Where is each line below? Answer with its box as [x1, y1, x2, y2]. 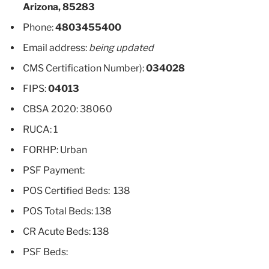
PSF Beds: [23, 246, 68, 258]
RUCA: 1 [23, 123, 58, 135]
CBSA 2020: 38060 [23, 103, 112, 115]
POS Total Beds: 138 [23, 205, 112, 217]
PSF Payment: [23, 164, 85, 176]
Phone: [23, 21, 55, 33]
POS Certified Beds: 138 [23, 184, 130, 196]
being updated [89, 41, 154, 53]
